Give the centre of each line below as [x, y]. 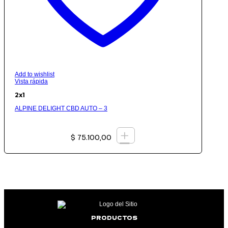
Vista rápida [31, 81]
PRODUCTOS [114, 217]
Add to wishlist [35, 74]
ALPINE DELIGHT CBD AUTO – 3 [61, 108]
